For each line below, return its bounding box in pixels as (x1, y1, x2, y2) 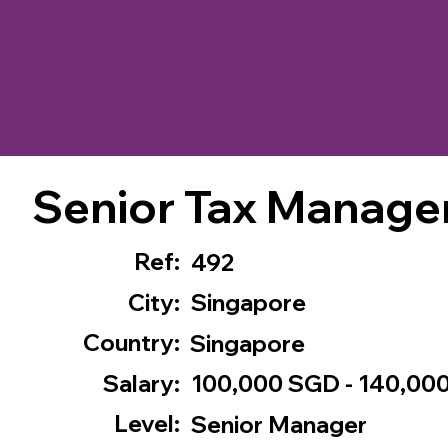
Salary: (103, 368, 181, 398)
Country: (82, 328, 180, 358)
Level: (114, 409, 181, 439)
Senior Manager (190, 409, 367, 439)
